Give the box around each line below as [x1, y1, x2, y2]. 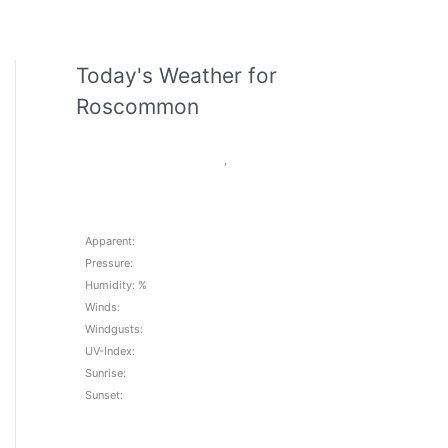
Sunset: [85, 388, 123, 403]
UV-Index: [85, 344, 135, 359]
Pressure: [85, 256, 133, 271]
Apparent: [85, 234, 135, 249]
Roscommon [76, 94, 199, 120]
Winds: [85, 300, 120, 315]
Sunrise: [85, 366, 126, 381]
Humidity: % [85, 278, 147, 293]
